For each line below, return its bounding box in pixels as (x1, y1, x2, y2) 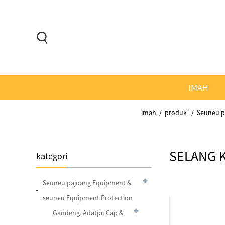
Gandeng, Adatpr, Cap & (53, 208, 124, 217)
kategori (36, 150, 67, 162)
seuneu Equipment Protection (43, 193, 133, 202)
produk (165, 108, 187, 117)
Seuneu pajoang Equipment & (43, 178, 132, 187)
